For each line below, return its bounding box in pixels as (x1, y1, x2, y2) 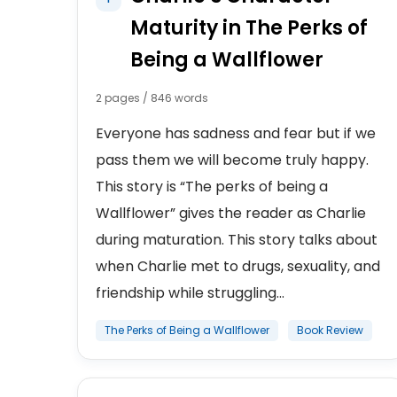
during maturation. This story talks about (96, 230, 378, 250)
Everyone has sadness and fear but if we (96, 123, 376, 144)
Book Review (297, 323, 363, 338)
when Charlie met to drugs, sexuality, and (96, 256, 380, 276)
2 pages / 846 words (96, 90, 208, 105)
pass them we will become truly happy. (96, 150, 369, 170)
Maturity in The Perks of (130, 14, 368, 42)
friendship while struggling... (96, 283, 284, 303)
